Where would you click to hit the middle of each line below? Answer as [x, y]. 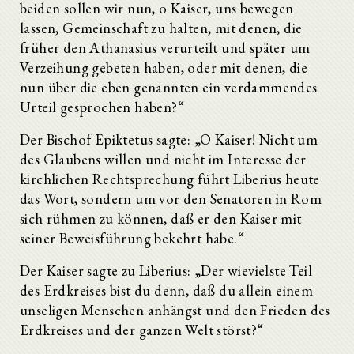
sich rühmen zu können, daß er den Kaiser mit [161, 218]
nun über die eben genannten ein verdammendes [169, 87]
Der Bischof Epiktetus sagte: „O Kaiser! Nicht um [169, 139]
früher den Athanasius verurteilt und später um [165, 47]
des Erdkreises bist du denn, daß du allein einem [167, 290]
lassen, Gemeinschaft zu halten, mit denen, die [161, 28]
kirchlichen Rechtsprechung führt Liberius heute [170, 179]
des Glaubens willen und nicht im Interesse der [163, 159]
